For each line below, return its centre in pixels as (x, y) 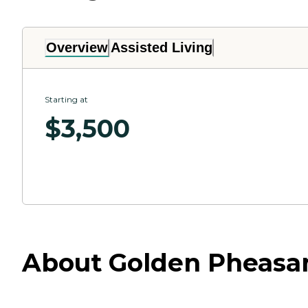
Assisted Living (162, 48)
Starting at (66, 100)
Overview (77, 48)
